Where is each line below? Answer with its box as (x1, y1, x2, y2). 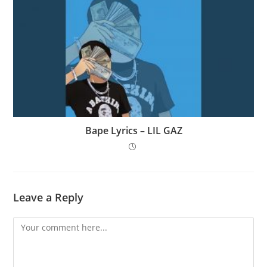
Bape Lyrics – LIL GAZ (85, 124, 182, 138)
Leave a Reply (13, 190, 84, 205)
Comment (13, 218, 52, 230)
